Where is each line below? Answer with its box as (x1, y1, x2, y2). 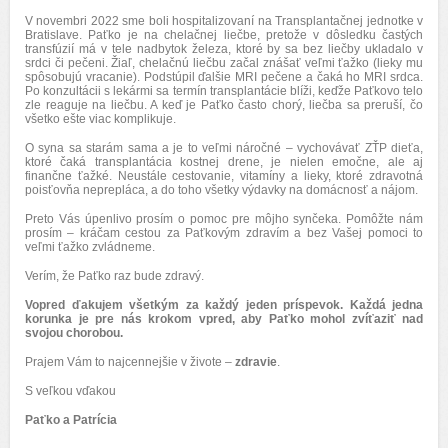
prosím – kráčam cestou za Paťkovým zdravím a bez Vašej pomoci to (25, 226, 423, 240)
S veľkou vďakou (25, 384, 116, 398)
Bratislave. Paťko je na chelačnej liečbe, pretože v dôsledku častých (25, 28, 423, 42)
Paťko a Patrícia (25, 413, 117, 427)
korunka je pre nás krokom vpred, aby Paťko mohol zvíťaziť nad (25, 312, 423, 326)
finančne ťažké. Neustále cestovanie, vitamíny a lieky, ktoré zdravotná (25, 169, 423, 183)
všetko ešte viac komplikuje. (25, 112, 176, 126)
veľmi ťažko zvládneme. (25, 240, 155, 254)
